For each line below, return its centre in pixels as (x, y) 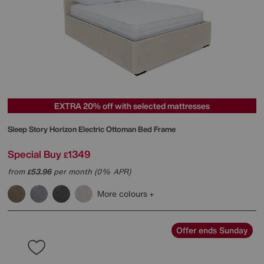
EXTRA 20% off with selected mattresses (132, 105)
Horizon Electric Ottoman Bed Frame (113, 129)
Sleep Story (29, 129)
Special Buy (34, 154)
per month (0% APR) (91, 171)
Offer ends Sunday (212, 230)
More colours (123, 193)
